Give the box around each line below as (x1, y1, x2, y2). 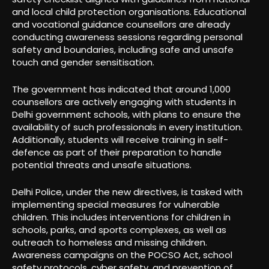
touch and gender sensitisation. (12, 55, 154, 68)
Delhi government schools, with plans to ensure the (12, 107, 241, 121)
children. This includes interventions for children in (12, 210, 231, 223)
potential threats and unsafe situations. (12, 158, 192, 171)
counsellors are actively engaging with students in (12, 95, 236, 108)
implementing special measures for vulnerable (12, 198, 220, 211)
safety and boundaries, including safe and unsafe (12, 43, 234, 56)
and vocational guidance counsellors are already (12, 17, 230, 31)
